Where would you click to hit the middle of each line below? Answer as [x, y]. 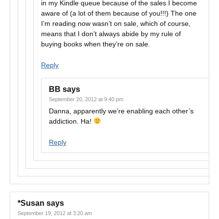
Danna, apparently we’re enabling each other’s [121, 111]
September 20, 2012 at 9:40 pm [86, 99]
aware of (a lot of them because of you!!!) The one [119, 13]
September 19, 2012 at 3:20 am [55, 213]
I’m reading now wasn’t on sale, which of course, [116, 23]
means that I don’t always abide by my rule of [111, 34]
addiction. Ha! [71, 121]
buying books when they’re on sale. [96, 44]
